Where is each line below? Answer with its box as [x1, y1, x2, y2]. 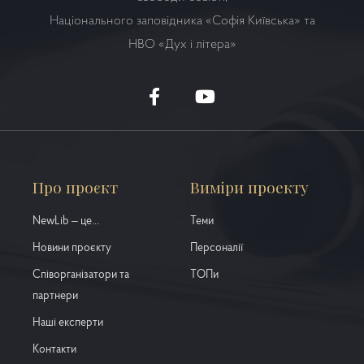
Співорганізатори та [32, 269, 129, 282]
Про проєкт [32, 176, 118, 198]
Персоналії [190, 242, 243, 255]
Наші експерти [32, 317, 103, 330]
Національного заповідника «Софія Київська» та [49, 15, 315, 28]
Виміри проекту [190, 176, 309, 198]
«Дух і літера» [158, 38, 236, 52]
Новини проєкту [32, 242, 111, 255]
